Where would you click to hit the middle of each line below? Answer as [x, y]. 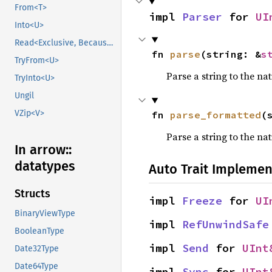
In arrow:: [43, 150]
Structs [32, 194]
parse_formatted [215, 115]
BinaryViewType [45, 214]
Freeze [202, 201]
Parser [202, 17]
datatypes [45, 166]
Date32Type [37, 249]
